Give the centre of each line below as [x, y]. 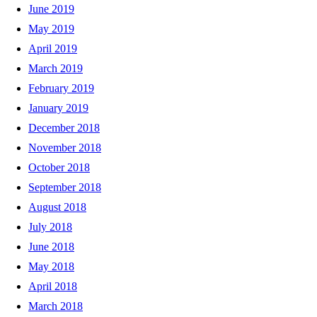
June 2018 [51, 246]
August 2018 [57, 207]
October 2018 [59, 167]
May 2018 [51, 266]
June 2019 [51, 8]
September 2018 [65, 187]
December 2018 [64, 127]
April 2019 [53, 48]
